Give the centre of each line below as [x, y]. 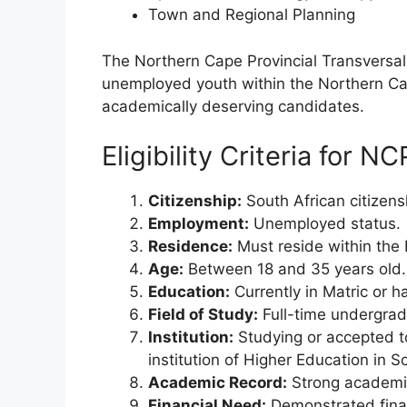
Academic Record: [218, 383]
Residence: [190, 247]
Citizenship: [195, 201]
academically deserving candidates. [233, 106]
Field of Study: [203, 315]
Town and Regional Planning [252, 15]
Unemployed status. [325, 224]
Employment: [199, 224]
